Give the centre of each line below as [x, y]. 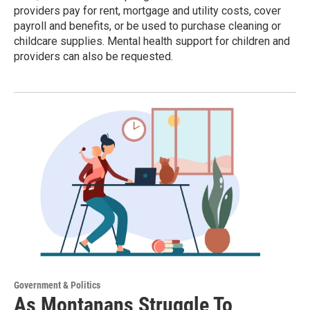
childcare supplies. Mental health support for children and [152, 42]
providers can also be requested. [93, 57]
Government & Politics [57, 285]
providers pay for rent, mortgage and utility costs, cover [147, 11]
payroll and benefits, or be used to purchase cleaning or [147, 26]
